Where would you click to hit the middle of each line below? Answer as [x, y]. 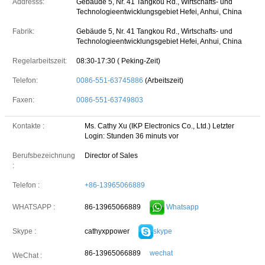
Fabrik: [23, 31]
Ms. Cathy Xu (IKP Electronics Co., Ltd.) [148, 126]
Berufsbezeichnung [44, 156]
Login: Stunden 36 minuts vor [132, 136]
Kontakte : [28, 126]
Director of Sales [111, 156]
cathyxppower [107, 231]
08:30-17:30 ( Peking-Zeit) [118, 61]
